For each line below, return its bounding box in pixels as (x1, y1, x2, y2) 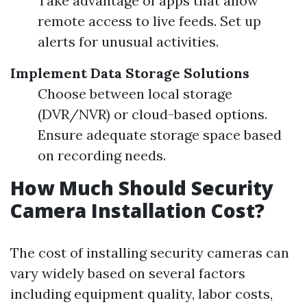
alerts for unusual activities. (38, 33, 219, 50)
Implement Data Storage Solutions (10, 64, 249, 82)
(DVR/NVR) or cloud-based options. (38, 106, 267, 123)
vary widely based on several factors (10, 265, 245, 282)
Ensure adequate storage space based (38, 126, 282, 143)
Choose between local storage (38, 85, 232, 102)
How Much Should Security (10, 175, 273, 201)
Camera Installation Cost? (10, 197, 265, 223)
